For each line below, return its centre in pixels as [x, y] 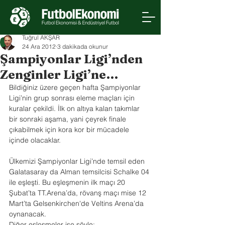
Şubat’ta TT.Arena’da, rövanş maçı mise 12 [79, 193]
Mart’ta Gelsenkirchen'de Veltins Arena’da [77, 203]
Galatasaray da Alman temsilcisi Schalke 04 [80, 172]
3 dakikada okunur [83, 46]
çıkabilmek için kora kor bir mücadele [70, 130]
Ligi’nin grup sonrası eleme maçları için [73, 98]
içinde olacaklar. [35, 140]
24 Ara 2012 [39, 46]
